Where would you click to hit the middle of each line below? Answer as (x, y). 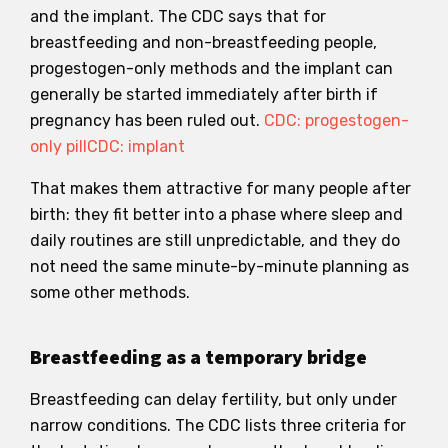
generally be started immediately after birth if (204, 94)
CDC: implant (136, 146)
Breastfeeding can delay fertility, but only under (213, 399)
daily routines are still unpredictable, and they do (215, 240)
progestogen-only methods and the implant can (211, 68)
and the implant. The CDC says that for (178, 16)
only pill (58, 146)
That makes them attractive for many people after (220, 188)
